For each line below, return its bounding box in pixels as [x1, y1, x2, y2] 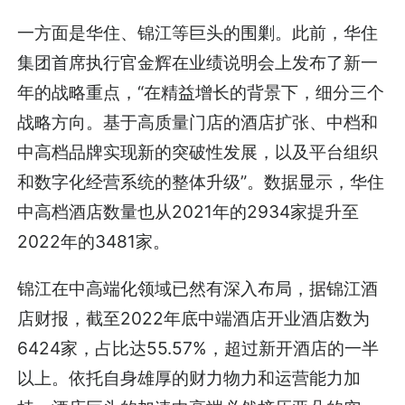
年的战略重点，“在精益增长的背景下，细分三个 [17, 80, 385, 103]
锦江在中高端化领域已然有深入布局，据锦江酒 [17, 278, 379, 300]
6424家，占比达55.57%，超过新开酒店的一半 [17, 337, 380, 360]
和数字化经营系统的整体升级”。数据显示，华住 [17, 170, 385, 193]
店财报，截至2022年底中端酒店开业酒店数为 [17, 307, 371, 330]
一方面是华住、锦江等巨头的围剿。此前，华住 [17, 21, 379, 43]
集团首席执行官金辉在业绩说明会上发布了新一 [17, 51, 379, 73]
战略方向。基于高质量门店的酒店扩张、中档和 [17, 110, 379, 133]
